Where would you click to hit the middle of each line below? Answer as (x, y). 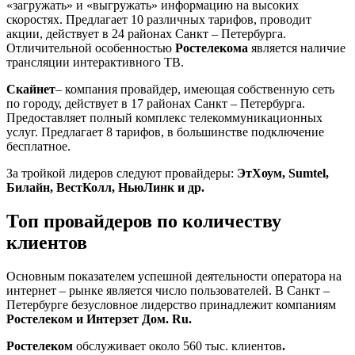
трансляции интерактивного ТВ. (95, 63)
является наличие (298, 48)
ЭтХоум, (263, 174)
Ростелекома (213, 48)
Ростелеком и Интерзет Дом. (89, 319)
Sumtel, (309, 174)
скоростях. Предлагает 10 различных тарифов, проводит (159, 20)
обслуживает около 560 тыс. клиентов (179, 346)
